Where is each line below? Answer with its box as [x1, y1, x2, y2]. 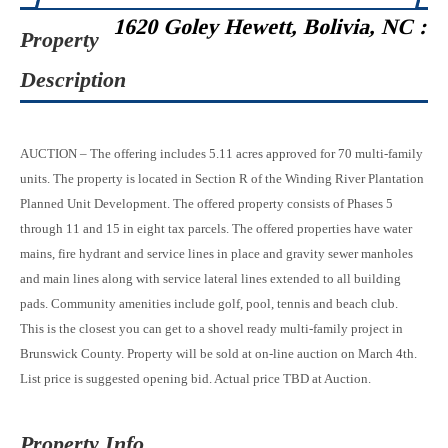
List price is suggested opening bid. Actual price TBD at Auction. [20, 371, 371, 386]
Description [20, 67, 126, 92]
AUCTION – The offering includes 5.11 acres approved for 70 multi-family [20, 146, 423, 161]
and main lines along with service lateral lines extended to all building [20, 271, 401, 286]
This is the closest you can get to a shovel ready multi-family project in [20, 321, 403, 336]
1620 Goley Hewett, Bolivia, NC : [111, 14, 431, 39]
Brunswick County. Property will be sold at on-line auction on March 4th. [20, 346, 417, 361]
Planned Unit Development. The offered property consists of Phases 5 [20, 196, 393, 211]
